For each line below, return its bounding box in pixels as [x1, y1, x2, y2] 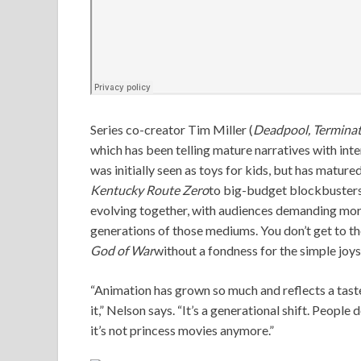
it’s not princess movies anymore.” [90, 322, 274, 338]
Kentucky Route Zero [90, 181, 209, 197]
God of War [90, 242, 154, 258]
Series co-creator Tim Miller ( [90, 121, 253, 137]
